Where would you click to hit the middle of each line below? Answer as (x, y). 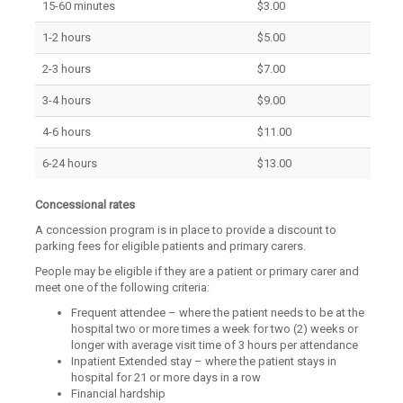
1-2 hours (67, 37)
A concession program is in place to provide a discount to (186, 230)
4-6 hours (67, 132)
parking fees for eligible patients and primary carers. (171, 246)
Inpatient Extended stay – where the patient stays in (204, 361)
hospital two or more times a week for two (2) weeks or (215, 329)
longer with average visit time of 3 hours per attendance (215, 345)
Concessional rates (85, 205)
